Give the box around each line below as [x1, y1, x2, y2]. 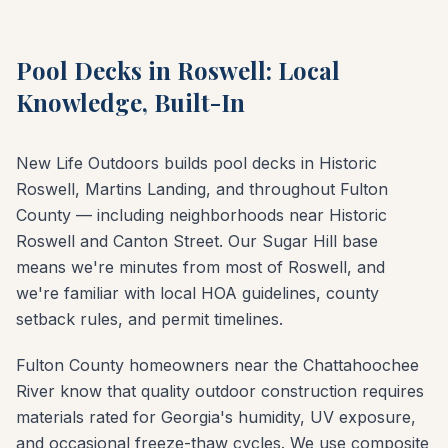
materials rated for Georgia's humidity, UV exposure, [16, 406, 416, 427]
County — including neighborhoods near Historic [16, 204, 387, 225]
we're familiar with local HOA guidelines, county [16, 282, 379, 303]
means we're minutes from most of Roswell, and [16, 256, 385, 277]
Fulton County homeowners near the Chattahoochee [16, 354, 419, 375]
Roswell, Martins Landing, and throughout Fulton [16, 178, 388, 199]
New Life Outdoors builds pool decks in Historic [16, 152, 377, 173]
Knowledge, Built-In [16, 85, 245, 118]
